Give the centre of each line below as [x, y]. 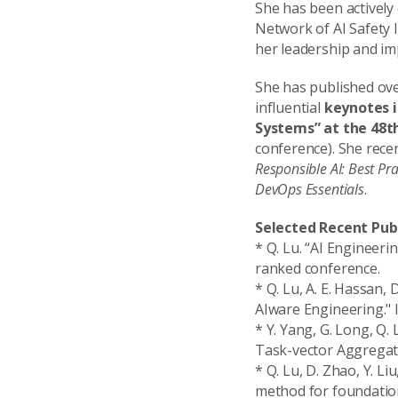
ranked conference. [318, 268]
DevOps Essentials [310, 189]
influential [290, 107]
